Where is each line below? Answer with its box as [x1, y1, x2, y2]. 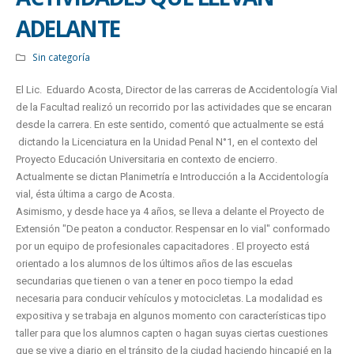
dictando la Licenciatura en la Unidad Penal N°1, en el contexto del [16, 136, 318, 148]
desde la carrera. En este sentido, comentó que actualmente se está [16, 119, 324, 130]
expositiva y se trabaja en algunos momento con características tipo [16, 310, 326, 322]
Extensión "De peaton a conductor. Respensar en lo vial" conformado [16, 223, 330, 235]
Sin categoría [32, 51, 90, 63]
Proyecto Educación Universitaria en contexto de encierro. [16, 153, 277, 165]
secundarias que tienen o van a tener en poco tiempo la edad [16, 275, 293, 287]
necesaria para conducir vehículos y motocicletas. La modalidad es [16, 292, 322, 304]
